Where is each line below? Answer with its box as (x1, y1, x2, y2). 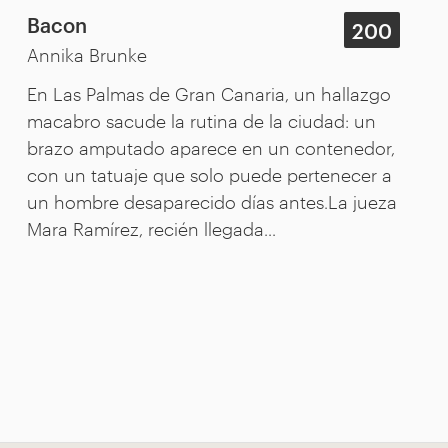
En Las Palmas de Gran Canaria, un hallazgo (26, 80, 391, 105)
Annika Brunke (26, 41, 147, 66)
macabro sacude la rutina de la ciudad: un (26, 107, 376, 132)
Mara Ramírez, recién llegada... (26, 215, 276, 240)
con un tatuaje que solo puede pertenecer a (26, 161, 392, 186)
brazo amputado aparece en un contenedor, (26, 134, 395, 159)
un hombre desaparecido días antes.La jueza (26, 188, 397, 213)
